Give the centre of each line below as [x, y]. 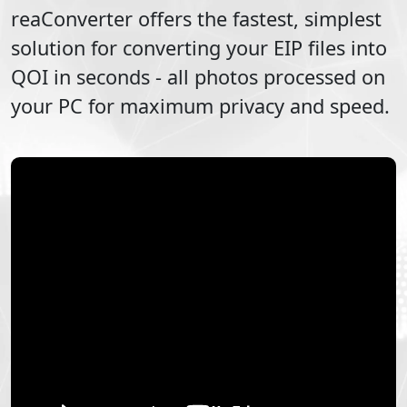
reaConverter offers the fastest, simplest [196, 18]
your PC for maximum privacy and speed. [200, 105]
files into [345, 47]
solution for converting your [142, 47]
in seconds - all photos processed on [217, 76]
